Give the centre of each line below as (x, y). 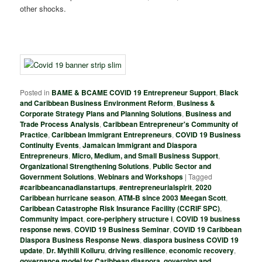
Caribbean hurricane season (68, 198)
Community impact (52, 219)
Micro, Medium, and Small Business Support (145, 156)
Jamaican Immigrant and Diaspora (140, 145)
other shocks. (43, 8)
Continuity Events (50, 145)
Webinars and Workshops (141, 177)
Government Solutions (57, 177)
